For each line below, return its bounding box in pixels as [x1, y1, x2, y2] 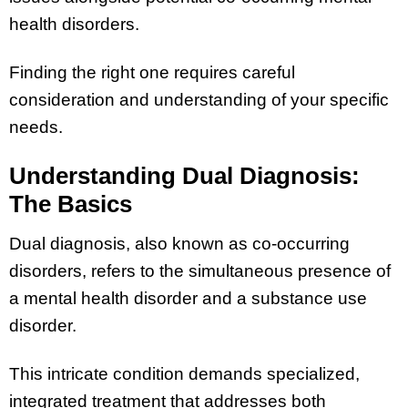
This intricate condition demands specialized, [9, 363, 360, 383]
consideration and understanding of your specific [9, 90, 389, 110]
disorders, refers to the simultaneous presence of [9, 260, 391, 280]
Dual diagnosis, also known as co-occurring [9, 233, 350, 253]
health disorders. [9, 15, 144, 35]
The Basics [9, 189, 132, 218]
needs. [9, 117, 63, 138]
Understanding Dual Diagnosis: [9, 161, 360, 189]
